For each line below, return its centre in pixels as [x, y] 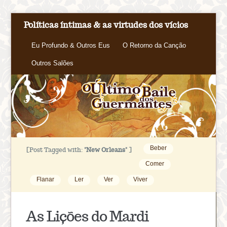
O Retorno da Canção [155, 45]
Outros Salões [53, 63]
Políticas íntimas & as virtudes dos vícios [106, 25]
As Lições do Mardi [87, 216]
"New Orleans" [106, 149]
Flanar [46, 179]
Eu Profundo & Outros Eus [71, 45]
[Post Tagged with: [55, 149]
